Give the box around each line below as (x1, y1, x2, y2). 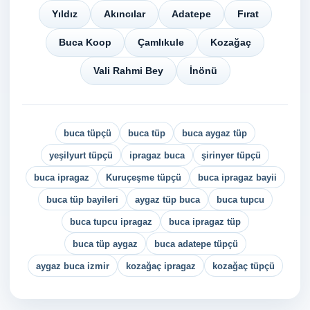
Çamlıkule (138, 37, 184, 48)
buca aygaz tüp (181, 127, 247, 138)
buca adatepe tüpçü (154, 238, 238, 249)
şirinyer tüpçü (201, 149, 261, 161)
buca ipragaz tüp (168, 216, 241, 227)
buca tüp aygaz (72, 238, 138, 249)
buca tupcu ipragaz (69, 216, 152, 227)
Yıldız (51, 8, 77, 19)
